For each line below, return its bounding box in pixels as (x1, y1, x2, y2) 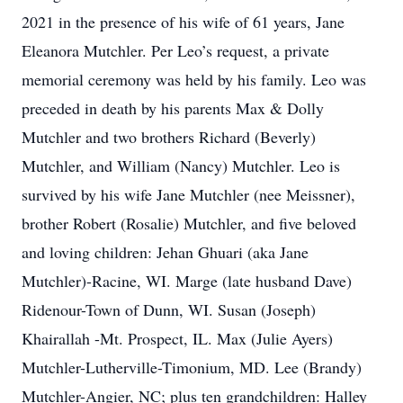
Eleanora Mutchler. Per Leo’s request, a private (22, 40, 329, 61)
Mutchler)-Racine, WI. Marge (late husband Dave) (22, 270, 352, 291)
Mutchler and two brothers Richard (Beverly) (22, 126, 316, 148)
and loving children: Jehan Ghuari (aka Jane (22, 241, 309, 263)
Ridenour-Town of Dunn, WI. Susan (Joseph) (22, 299, 316, 320)
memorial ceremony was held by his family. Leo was (22, 68, 366, 90)
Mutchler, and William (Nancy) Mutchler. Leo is (22, 155, 340, 176)
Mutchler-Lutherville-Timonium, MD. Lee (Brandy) (22, 356, 362, 378)
